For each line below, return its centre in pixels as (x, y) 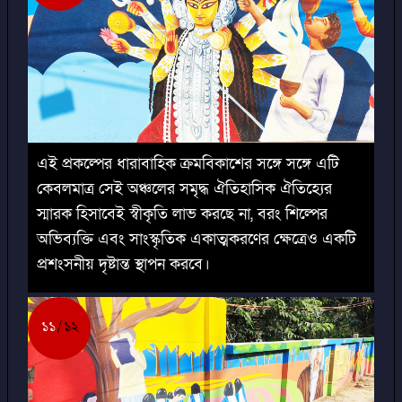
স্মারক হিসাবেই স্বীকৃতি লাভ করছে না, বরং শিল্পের (182, 214)
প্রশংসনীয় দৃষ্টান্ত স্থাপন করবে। (123, 265)
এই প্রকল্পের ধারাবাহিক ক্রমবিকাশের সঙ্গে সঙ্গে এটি (188, 164)
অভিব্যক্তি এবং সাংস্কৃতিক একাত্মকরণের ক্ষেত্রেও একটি (197, 240)
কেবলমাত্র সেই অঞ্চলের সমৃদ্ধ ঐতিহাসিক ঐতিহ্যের (184, 189)
